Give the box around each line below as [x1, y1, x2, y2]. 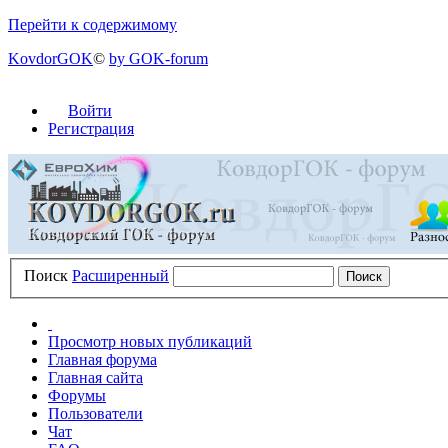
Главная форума [48, 350, 157, 368]
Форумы [48, 386, 106, 404]
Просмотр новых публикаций [48, 332, 252, 350]
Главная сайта [48, 368, 143, 386]
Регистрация [48, 120, 134, 137]
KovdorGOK [8, 50, 93, 67]
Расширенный [72, 266, 169, 284]
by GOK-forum [109, 50, 208, 67]
